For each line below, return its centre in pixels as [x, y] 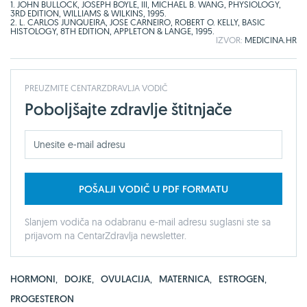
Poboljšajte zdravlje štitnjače [128, 109]
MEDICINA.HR [271, 39]
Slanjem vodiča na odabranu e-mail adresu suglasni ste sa [148, 222]
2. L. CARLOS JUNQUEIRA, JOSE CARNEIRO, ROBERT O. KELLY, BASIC [138, 22]
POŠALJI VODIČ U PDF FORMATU [153, 188]
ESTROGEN [242, 279]
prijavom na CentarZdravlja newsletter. [106, 235]
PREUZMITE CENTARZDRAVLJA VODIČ [96, 87]
